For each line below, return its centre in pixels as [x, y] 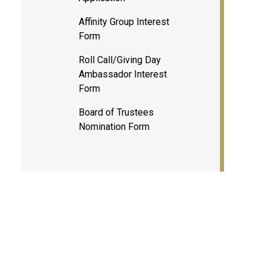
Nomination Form [114, 127]
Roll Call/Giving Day [120, 60]
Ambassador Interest [123, 74]
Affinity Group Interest [124, 22]
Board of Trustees [116, 112]
